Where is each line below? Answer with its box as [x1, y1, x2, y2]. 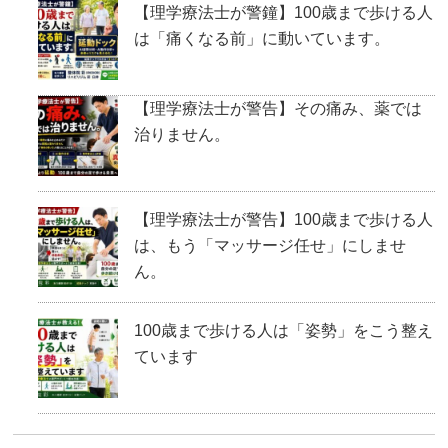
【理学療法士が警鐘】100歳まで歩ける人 [133, 3, 433, 21]
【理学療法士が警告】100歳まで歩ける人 [133, 210, 433, 228]
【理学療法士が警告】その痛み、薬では [133, 99, 422, 117]
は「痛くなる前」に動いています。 [133, 29, 390, 47]
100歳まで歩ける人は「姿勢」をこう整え [133, 321, 433, 339]
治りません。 [133, 125, 230, 143]
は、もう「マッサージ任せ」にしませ [133, 236, 406, 254]
